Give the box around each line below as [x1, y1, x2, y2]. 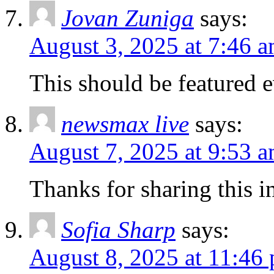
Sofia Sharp [61, 216, 176, 243]
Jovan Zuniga [61, 4, 194, 31]
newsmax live [61, 110, 189, 137]
